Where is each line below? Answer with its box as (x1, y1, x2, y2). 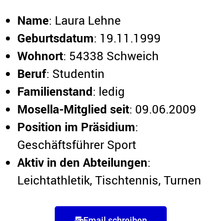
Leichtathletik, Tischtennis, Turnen (17, 172, 201, 188)
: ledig (93, 83, 125, 99)
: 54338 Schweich (63, 48, 159, 64)
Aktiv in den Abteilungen (17, 154, 147, 170)
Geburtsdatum (17, 30, 94, 46)
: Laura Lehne (49, 12, 121, 28)
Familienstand (17, 83, 93, 99)
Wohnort (17, 48, 63, 64)
